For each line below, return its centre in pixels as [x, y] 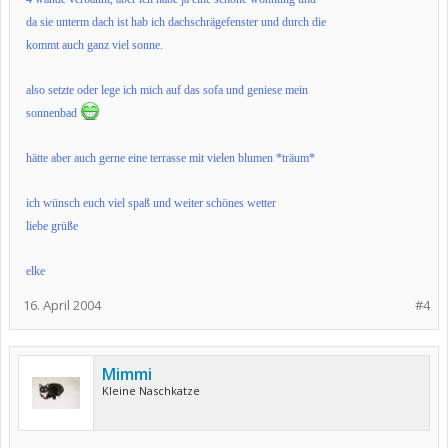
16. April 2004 [62, 305]
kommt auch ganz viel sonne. [94, 45]
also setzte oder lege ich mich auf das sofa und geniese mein [167, 90]
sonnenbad [53, 113]
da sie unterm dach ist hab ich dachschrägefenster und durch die [176, 22]
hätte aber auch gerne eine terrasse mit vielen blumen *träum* [170, 158]
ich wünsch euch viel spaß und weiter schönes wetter [151, 203]
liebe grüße [52, 226]
